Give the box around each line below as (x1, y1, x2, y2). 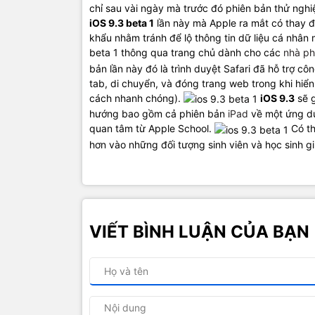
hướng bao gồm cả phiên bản (89, 108, 228, 120)
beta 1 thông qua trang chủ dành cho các (89, 46, 283, 58)
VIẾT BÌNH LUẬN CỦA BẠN (89, 221, 309, 242)
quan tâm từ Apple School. (89, 122, 214, 135)
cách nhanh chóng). (89, 91, 184, 104)
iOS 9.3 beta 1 (89, 16, 154, 29)
